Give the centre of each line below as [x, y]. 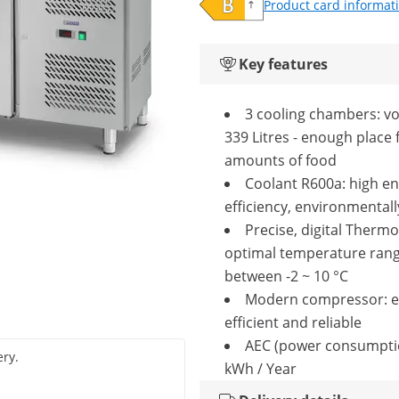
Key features [283, 64]
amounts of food [281, 160]
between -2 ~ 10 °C [286, 276]
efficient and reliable [293, 322]
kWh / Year [261, 369]
